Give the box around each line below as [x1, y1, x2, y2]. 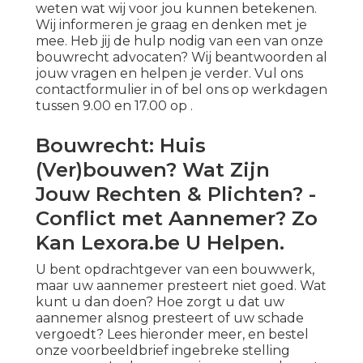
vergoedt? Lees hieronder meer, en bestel [36, 327, 309, 343]
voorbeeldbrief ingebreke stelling [71, 343, 290, 359]
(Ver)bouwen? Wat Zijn [36, 158, 270, 182]
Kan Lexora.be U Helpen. [36, 231, 284, 255]
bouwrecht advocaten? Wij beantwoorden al [36, 49, 327, 66]
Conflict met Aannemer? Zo [36, 207, 318, 231]
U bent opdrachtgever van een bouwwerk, [36, 262, 314, 278]
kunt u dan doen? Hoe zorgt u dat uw [36, 294, 284, 310]
